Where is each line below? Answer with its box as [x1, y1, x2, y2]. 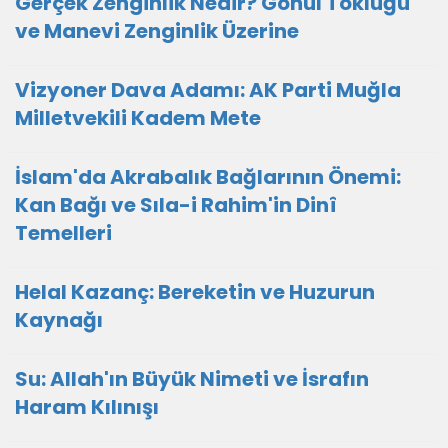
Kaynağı [15, 306, 103, 334]
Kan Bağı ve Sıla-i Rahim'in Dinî [15, 191, 337, 219]
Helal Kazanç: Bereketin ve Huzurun [15, 278, 375, 306]
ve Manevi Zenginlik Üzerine [15, 17, 299, 45]
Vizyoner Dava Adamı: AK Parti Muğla [15, 76, 401, 104]
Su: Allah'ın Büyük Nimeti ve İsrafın [15, 365, 369, 393]
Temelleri [15, 219, 112, 247]
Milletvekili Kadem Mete [15, 104, 261, 132]
